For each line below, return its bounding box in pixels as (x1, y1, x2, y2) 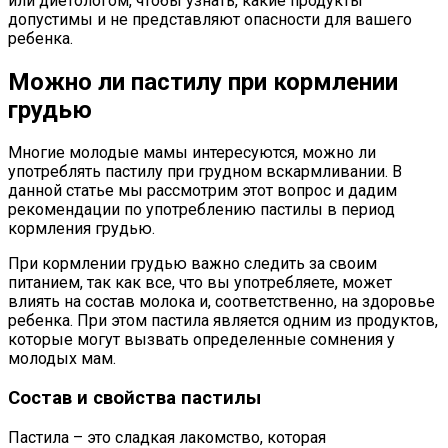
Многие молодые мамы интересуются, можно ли (8, 143, 376, 163)
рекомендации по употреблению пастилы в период (8, 200, 395, 220)
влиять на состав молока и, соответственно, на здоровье (8, 292, 435, 312)
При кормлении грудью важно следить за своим (8, 254, 377, 274)
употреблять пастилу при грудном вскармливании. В (8, 162, 402, 182)
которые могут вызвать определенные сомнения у (8, 330, 395, 350)
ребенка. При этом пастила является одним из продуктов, (8, 311, 438, 331)
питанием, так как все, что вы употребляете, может (8, 273, 392, 293)
